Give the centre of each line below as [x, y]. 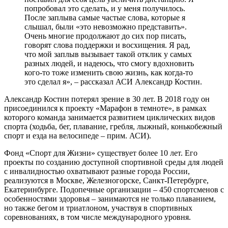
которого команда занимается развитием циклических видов [110, 117]
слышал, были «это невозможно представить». [106, 26]
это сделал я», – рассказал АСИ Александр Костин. [113, 81]
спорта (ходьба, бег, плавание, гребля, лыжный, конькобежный [113, 126]
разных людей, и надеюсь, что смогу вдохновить [109, 63]
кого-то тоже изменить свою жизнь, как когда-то [109, 72]
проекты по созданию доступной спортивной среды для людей [114, 162]
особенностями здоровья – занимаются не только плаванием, [110, 198]
